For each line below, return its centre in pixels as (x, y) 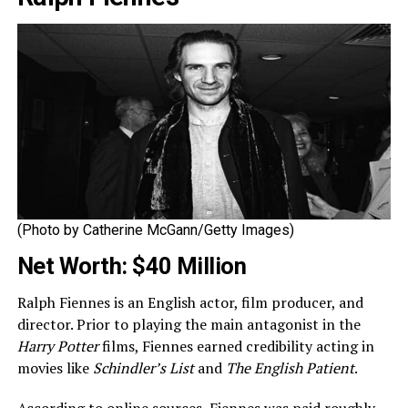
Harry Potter (57, 347)
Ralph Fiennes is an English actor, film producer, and (190, 303)
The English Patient (290, 368)
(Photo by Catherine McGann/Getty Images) (155, 230)
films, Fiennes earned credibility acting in (236, 347)
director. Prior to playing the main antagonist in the (189, 325)
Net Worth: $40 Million (132, 266)
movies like (55, 368)
